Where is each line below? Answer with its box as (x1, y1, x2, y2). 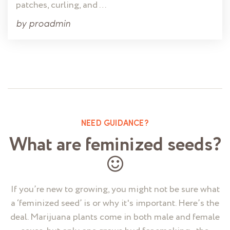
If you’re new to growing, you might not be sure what (10, 183, 220, 197)
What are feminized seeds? (9, 131, 221, 159)
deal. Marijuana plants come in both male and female (10, 210, 220, 224)
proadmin (29, 20, 70, 30)
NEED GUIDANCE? (81, 120, 149, 128)
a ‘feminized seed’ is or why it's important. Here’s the (11, 197, 219, 210)
